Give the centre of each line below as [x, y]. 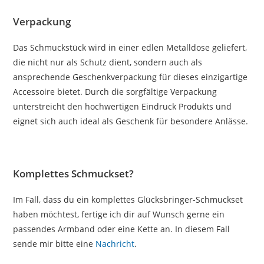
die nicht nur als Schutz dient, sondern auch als [108, 62]
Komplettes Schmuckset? [74, 173]
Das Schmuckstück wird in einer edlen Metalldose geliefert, [130, 47]
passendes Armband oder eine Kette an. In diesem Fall [122, 229]
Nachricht [115, 243]
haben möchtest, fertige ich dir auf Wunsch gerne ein [119, 214]
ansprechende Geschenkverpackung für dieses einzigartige [131, 77]
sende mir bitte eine [55, 243]
